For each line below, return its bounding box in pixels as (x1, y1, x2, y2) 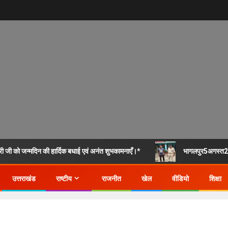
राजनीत (102, 175, 121, 183)
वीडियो (172, 175, 189, 183)
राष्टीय (56, 175, 72, 183)
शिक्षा (209, 175, 221, 183)
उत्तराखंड (12, 175, 36, 183)
